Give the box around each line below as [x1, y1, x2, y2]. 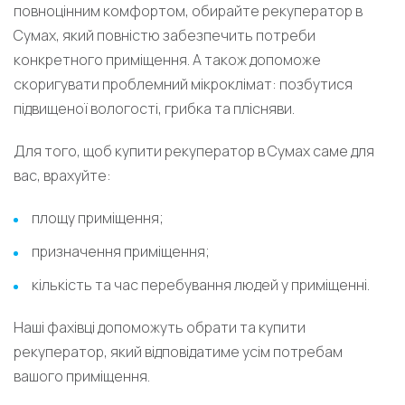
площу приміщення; [32, 208, 164, 229]
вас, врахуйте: [14, 165, 111, 186]
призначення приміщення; [32, 241, 210, 262]
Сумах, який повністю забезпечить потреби [14, 25, 316, 46]
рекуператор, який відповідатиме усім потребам [14, 342, 343, 363]
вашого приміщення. [14, 366, 150, 387]
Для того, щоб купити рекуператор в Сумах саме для [14, 141, 374, 162]
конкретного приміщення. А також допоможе [14, 50, 321, 71]
